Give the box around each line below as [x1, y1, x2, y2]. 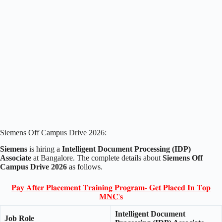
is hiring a [27, 144, 62, 153]
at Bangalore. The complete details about [31, 153, 163, 162]
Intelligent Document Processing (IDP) [62, 144, 191, 153]
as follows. [67, 162, 103, 171]
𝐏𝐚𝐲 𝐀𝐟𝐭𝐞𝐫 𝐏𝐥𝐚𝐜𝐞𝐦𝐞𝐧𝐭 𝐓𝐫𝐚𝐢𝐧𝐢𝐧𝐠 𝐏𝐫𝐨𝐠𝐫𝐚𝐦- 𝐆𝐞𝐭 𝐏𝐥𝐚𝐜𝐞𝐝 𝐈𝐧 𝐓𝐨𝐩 [11, 183, 211, 192]
